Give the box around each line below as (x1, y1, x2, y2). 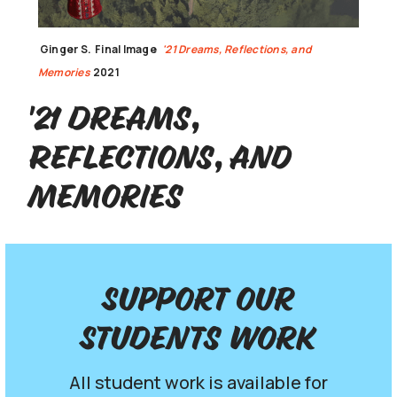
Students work (81, 314, 316, 366)
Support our (102, 275, 295, 327)
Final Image (95, 42, 160, 58)
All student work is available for (69, 370, 328, 395)
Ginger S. (39, 42, 92, 58)
